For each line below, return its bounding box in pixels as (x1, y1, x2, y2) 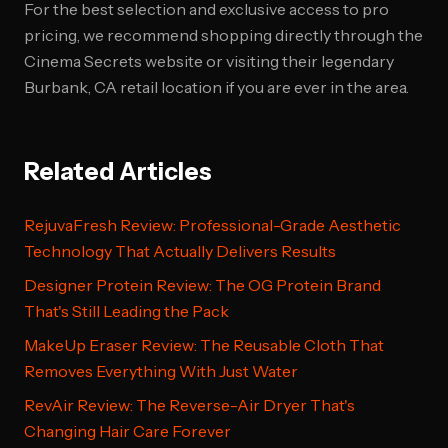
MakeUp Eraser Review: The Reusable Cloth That (24, 335, 384, 355)
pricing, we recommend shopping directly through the (24, 25, 423, 45)
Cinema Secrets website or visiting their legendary (24, 51, 394, 71)
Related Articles (24, 157, 212, 186)
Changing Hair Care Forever (24, 421, 231, 441)
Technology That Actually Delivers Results (24, 241, 336, 261)
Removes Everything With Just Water (24, 361, 298, 381)
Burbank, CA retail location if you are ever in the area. (24, 77, 409, 97)
